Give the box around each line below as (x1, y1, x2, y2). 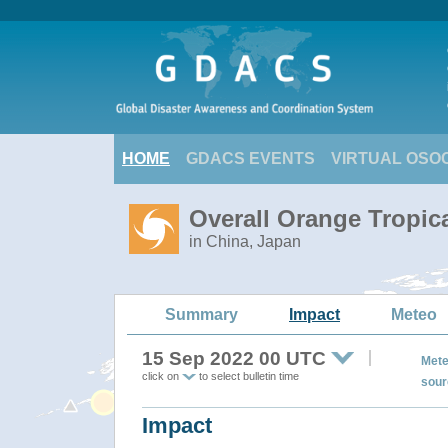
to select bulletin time (196, 370, 299, 382)
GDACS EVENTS (186, 150, 315, 167)
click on (142, 370, 182, 382)
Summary (165, 305, 238, 323)
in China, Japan (189, 233, 301, 250)
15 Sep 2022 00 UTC (142, 348, 326, 369)
